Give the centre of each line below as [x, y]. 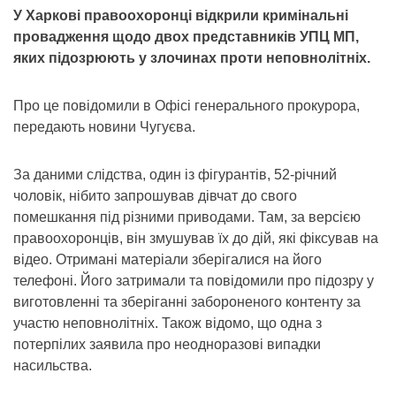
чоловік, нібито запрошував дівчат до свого [155, 195]
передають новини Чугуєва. [104, 126]
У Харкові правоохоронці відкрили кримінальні [181, 15]
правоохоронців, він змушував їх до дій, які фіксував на [196, 238]
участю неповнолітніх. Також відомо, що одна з [168, 323]
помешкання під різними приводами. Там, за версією [187, 217]
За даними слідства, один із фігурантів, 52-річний [175, 174]
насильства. [53, 365]
